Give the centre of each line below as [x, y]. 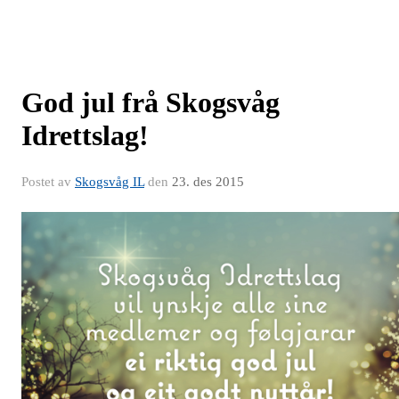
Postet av [48, 182]
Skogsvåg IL [110, 182]
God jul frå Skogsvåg [151, 103]
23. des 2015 [208, 182]
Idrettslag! [85, 136]
